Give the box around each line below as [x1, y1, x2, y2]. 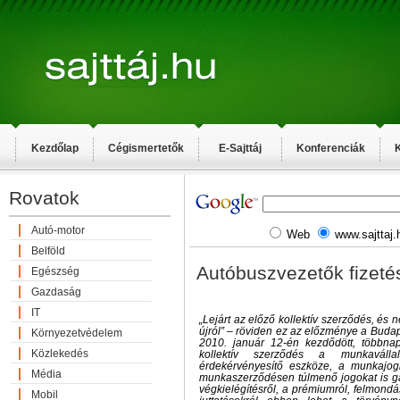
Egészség [31, 265, 79, 278]
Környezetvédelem [31, 327, 122, 339]
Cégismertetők [108, 142, 184, 154]
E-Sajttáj [219, 142, 262, 154]
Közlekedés [31, 347, 88, 360]
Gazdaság [31, 286, 81, 298]
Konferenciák [296, 142, 365, 154]
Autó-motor [31, 224, 85, 237]
